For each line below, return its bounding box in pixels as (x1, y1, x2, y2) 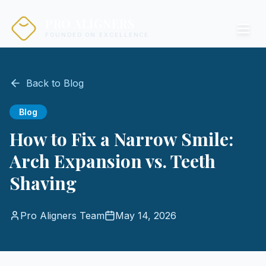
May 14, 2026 (115, 210, 176, 221)
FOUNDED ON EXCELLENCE (45, 31, 150, 38)
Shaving (9, 171, 77, 195)
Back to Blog (26, 77, 84, 89)
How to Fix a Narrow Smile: (9, 127, 233, 151)
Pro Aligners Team (20, 210, 104, 221)
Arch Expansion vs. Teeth (9, 149, 216, 173)
